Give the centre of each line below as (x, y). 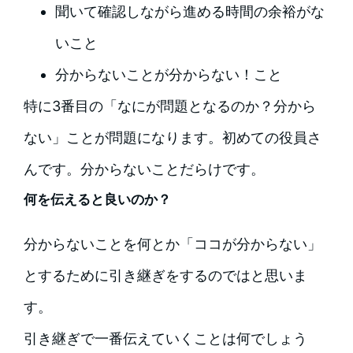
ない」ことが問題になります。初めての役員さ (172, 137)
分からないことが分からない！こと (168, 74)
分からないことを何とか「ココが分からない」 (172, 243)
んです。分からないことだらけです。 (144, 169)
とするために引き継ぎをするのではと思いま (165, 275)
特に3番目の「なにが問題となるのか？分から (169, 106)
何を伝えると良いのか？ (97, 199)
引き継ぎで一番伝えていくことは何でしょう (165, 338)
